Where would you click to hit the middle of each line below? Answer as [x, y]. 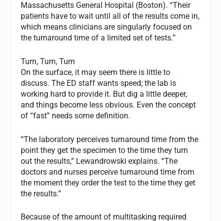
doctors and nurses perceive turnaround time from [108, 172]
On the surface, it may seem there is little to [96, 72]
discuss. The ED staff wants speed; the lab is [99, 83]
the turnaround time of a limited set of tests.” [98, 38]
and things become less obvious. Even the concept [109, 105]
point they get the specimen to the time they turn [105, 150]
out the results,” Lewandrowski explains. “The [99, 161]
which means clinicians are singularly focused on [107, 27]
